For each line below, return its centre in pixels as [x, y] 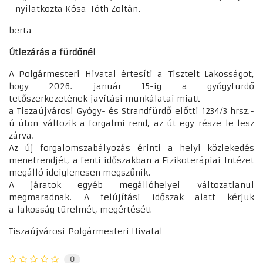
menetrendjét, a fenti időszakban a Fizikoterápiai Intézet [131, 160]
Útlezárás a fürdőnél [52, 52]
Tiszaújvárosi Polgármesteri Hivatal [86, 231]
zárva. [21, 135]
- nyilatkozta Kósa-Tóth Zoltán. [76, 9]
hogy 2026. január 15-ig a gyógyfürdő [131, 86]
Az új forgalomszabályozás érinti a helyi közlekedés [131, 148]
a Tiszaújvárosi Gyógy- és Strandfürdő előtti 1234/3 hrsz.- [131, 111]
